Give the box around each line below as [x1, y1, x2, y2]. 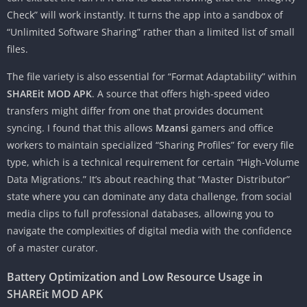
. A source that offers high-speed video [92, 87, 269, 101]
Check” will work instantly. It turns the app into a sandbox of [7, 8, 283, 22]
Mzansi [156, 121, 188, 135]
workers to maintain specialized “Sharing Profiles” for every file [7, 138, 294, 152]
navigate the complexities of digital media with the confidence [7, 224, 292, 238]
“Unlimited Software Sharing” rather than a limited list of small [7, 25, 295, 39]
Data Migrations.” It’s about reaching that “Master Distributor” [7, 173, 290, 186]
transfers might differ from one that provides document [7, 104, 263, 118]
